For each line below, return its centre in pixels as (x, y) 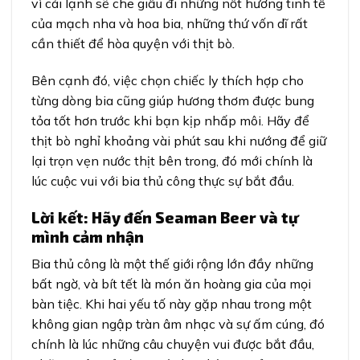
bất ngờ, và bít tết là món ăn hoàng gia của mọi (171, 284)
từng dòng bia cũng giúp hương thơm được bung (173, 100)
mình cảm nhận (88, 236)
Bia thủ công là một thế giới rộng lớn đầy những (172, 264)
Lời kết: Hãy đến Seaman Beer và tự (165, 217)
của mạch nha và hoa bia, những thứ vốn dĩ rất (170, 24)
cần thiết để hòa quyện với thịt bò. (133, 44)
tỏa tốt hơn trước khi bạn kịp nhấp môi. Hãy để (170, 120)
